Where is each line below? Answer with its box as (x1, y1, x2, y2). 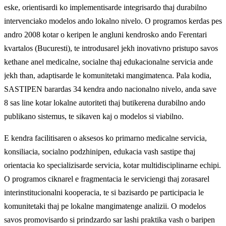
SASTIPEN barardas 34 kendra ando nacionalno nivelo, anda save (4, 85, 216, 94)
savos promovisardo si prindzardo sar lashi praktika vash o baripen (4, 215, 215, 224)
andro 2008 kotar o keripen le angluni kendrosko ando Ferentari (4, 30, 207, 39)
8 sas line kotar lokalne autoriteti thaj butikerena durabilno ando (4, 98, 205, 107)
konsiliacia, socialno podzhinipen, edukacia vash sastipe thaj (4, 147, 195, 156)
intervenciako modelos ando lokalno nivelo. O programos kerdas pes (4, 17, 222, 26)
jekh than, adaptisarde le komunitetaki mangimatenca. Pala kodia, (4, 71, 211, 80)
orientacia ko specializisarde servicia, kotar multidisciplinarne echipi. (4, 161, 221, 170)
